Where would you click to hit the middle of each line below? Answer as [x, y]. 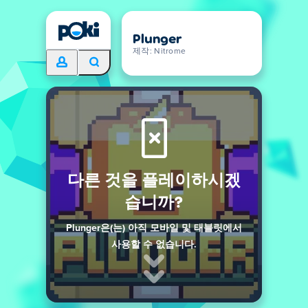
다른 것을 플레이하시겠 [154, 179]
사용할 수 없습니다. [154, 245]
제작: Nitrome [159, 52]
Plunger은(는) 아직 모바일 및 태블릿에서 [154, 228]
